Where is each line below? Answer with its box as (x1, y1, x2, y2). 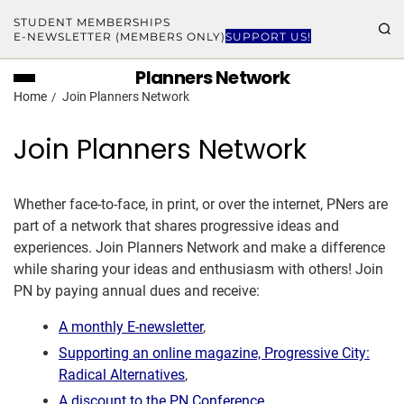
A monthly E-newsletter (59, 318, 203, 335)
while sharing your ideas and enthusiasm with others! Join (14, 261, 383, 278)
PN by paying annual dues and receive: (14, 282, 260, 299)
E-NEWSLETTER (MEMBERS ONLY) (14, 30, 225, 43)
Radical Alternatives (59, 366, 185, 383)
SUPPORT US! (225, 30, 311, 43)
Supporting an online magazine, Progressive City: (59, 344, 370, 362)
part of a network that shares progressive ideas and (14, 217, 339, 234)
